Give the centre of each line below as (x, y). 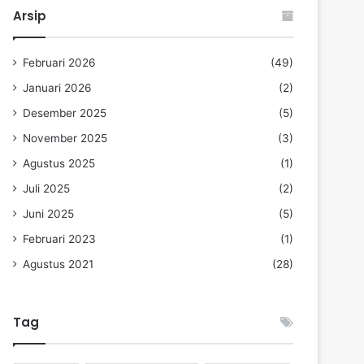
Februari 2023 (59, 238)
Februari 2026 (59, 62)
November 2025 (65, 138)
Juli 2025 (46, 188)
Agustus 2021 (58, 264)
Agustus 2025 (59, 163)
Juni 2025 (48, 213)
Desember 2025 (65, 113)
